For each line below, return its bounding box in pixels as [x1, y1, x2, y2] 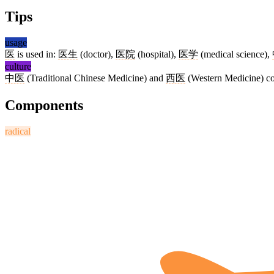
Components [5, 97, 83, 114]
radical [5, 126, 31, 137]
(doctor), [78, 49, 116, 60]
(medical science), [198, 49, 272, 60]
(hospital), [135, 49, 179, 60]
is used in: [15, 49, 58, 60]
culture [5, 61, 31, 72]
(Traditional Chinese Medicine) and [24, 73, 166, 84]
